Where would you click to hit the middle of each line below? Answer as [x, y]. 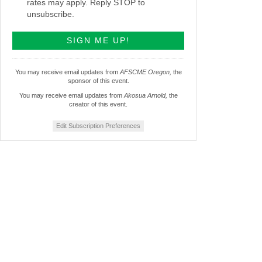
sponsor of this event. [98, 81]
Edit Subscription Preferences [98, 126]
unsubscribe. [51, 14]
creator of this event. [98, 104]
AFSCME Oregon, [145, 72]
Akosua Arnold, [145, 96]
